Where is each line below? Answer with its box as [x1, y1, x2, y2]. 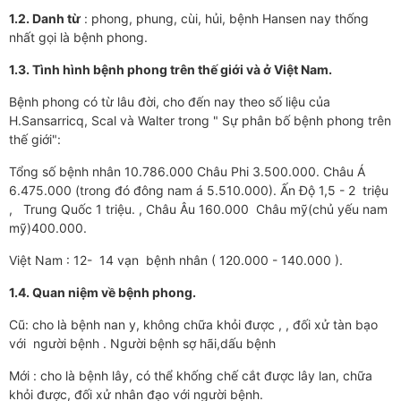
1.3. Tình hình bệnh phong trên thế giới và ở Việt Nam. [9, 62, 332, 77]
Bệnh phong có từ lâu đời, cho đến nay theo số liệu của [9, 94, 330, 109]
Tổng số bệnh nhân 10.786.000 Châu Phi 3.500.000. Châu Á [9, 164, 365, 179]
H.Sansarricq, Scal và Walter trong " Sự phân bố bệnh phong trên [9, 113, 391, 128]
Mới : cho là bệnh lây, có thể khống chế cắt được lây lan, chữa [9, 368, 372, 383]
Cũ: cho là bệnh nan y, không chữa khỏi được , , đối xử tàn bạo [9, 317, 378, 332]
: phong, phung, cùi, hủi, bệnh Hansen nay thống [81, 11, 369, 26]
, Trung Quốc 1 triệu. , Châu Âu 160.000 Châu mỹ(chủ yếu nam [9, 201, 388, 217]
